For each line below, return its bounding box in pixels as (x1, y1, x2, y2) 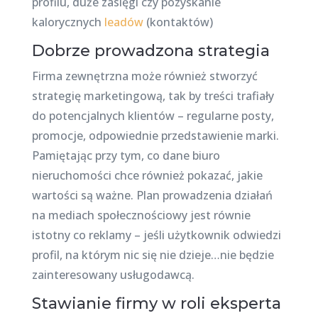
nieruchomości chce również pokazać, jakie (31, 168, 263, 183)
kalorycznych (31, 14, 104, 30)
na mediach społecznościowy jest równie (31, 207, 251, 223)
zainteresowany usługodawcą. (31, 267, 194, 283)
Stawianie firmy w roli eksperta (31, 294, 281, 313)
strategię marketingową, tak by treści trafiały (31, 88, 274, 104)
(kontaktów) (143, 14, 213, 30)
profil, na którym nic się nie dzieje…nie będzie (31, 247, 274, 263)
